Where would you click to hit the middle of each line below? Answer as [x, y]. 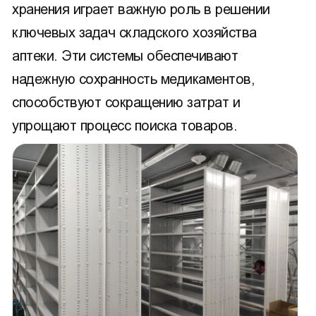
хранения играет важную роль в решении [141, 9]
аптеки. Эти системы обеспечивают [125, 56]
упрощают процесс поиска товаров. [124, 126]
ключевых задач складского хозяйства [134, 32]
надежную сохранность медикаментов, [133, 79]
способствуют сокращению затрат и [126, 102]
